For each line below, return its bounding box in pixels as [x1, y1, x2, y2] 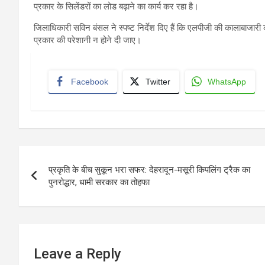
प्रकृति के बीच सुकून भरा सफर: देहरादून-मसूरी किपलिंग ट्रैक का [49, 164, 250, 176]
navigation [18, 170, 106, 193]
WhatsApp [208, 77, 246, 87]
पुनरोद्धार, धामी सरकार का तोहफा [49, 177, 150, 188]
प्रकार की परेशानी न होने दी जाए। [34, 35, 141, 46]
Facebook [71, 77, 108, 87]
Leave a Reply [34, 245, 121, 263]
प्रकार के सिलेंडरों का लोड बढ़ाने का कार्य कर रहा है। [34, 1, 199, 12]
